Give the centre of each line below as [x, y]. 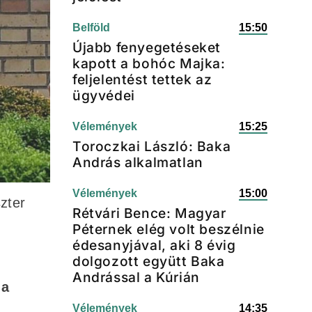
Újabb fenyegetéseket [147, 47]
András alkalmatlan [138, 162]
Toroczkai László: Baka [152, 146]
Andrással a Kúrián [136, 277]
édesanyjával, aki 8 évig [154, 245]
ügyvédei [104, 95]
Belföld [91, 28]
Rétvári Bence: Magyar [149, 213]
